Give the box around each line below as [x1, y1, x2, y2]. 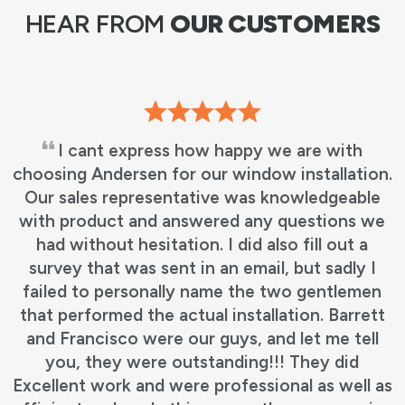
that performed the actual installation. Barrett [19, 304, 385, 325]
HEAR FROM [24, 8, 171, 40]
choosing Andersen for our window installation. [12, 163, 392, 184]
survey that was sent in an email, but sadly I [28, 257, 376, 278]
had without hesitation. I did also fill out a [36, 233, 369, 255]
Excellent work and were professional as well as [12, 374, 392, 396]
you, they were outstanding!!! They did [45, 351, 360, 372]
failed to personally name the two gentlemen [23, 280, 382, 302]
